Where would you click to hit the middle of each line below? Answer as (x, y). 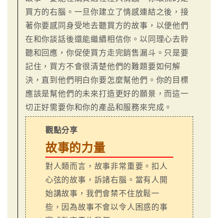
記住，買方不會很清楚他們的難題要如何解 (103, 66)
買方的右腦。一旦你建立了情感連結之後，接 (107, 12)
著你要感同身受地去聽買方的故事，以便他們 (107, 25)
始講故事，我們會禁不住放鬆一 (102, 193)
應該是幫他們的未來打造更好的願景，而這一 (107, 93)
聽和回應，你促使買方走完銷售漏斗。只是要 (107, 53)
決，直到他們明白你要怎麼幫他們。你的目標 (107, 80)
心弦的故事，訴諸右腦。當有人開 (106, 180)
